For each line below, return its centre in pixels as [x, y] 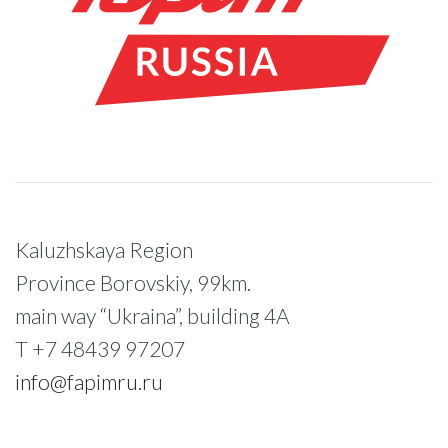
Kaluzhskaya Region [104, 249]
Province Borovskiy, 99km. [133, 282]
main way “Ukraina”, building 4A [152, 315]
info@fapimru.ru [89, 381]
